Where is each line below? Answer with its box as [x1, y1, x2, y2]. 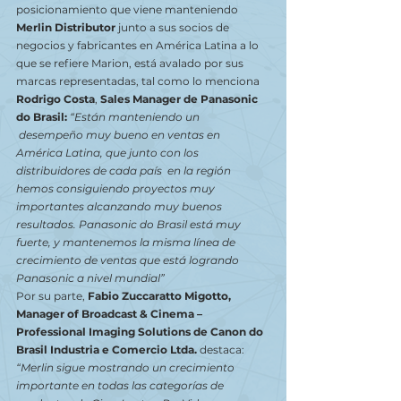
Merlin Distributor [16, 21, 115, 34]
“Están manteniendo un [70, 110, 202, 124]
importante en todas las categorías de [16, 379, 226, 392]
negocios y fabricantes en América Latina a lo [16, 38, 261, 52]
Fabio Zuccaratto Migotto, [88, 289, 234, 303]
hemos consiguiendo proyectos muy [16, 182, 218, 195]
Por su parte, [16, 289, 88, 303]
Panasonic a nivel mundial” [16, 271, 165, 285]
